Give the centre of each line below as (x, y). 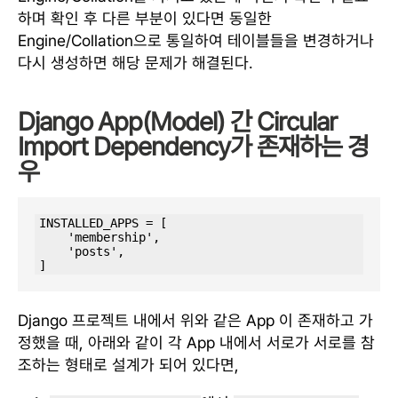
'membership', (54, 238)
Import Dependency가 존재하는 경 (193, 147)
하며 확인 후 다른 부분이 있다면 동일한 (145, 18)
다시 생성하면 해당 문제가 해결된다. (135, 63)
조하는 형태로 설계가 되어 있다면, (128, 364)
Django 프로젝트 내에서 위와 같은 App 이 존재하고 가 (195, 320)
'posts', (54, 252)
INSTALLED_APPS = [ (103, 223)
